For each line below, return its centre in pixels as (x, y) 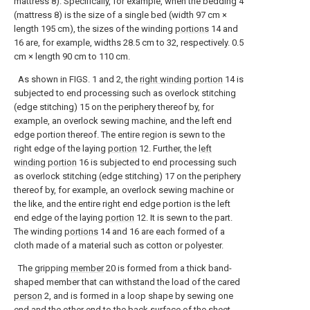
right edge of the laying (61, 148)
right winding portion (181, 79)
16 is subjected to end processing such (157, 162)
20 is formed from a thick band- (168, 268)
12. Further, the (168, 148)
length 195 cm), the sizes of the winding (94, 29)
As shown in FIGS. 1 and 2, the (77, 79)
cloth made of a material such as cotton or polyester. (119, 245)
